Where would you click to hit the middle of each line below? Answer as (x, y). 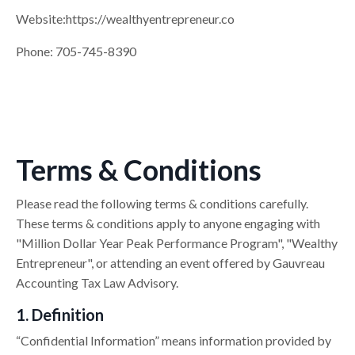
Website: (41, 19)
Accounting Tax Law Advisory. (98, 283)
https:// (86, 19)
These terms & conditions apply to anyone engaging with (168, 223)
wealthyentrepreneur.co (170, 19)
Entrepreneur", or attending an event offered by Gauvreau (170, 263)
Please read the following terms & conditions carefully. (162, 204)
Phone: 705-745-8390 (76, 52)
